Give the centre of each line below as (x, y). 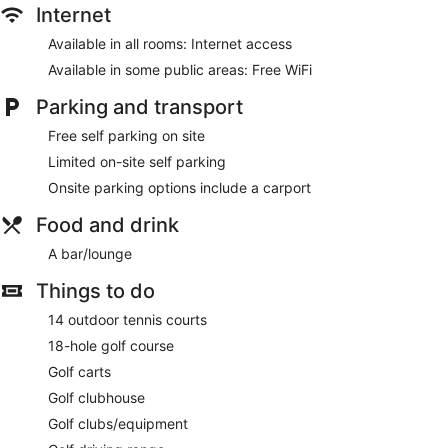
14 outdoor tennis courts (127, 319)
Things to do (95, 290)
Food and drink (107, 224)
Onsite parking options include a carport (179, 187)
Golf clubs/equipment (118, 423)
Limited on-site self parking (137, 161)
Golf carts (79, 371)
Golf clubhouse (96, 397)
